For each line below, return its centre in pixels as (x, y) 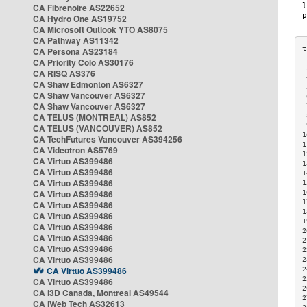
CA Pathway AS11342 (76, 40)
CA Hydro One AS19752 (80, 19)
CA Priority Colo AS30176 (83, 62)
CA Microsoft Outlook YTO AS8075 (100, 29)
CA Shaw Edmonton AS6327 (88, 84)
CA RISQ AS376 (64, 73)
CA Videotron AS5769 (75, 150)
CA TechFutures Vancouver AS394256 (108, 139)
